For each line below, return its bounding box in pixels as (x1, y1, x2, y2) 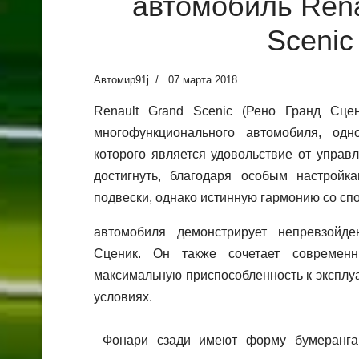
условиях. (94, 290, 152, 304)
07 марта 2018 (168, 74, 237, 86)
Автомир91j (94, 74, 149, 86)
